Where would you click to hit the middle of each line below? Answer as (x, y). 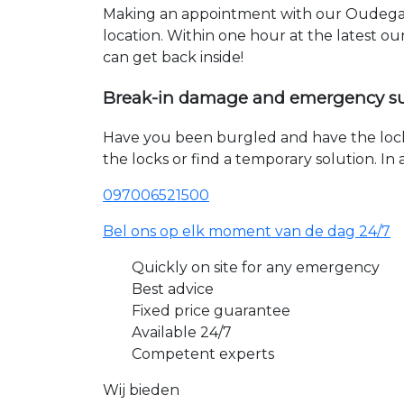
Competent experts (203, 354)
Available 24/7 (182, 333)
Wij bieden (141, 390)
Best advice (173, 289)
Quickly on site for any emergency (256, 268)
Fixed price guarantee (211, 311)
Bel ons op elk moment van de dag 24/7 (247, 232)
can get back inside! (173, 57)
